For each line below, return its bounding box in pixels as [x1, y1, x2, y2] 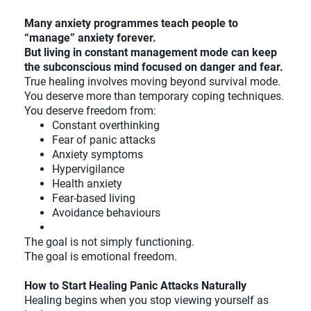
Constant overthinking [52, 119, 160, 133]
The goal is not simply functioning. [24, 235, 194, 249]
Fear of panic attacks [52, 133, 155, 147]
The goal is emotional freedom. [24, 250, 177, 264]
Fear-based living [52, 192, 135, 205]
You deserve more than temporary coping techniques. [24, 90, 284, 103]
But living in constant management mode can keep [24, 46, 277, 60]
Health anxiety [52, 177, 122, 191]
